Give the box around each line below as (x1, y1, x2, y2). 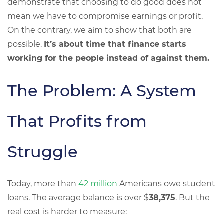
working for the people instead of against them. (7, 53, 209, 63)
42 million (78, 179, 117, 188)
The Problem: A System (7, 81, 196, 100)
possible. (7, 39, 44, 49)
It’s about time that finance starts (44, 39, 186, 49)
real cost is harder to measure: (7, 207, 127, 216)
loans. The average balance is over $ (7, 193, 149, 202)
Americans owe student (117, 179, 215, 188)
